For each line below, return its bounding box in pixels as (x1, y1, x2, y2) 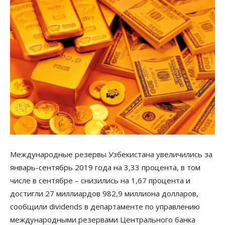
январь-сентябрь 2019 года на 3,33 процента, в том (10, 162, 200, 172)
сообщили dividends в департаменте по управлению (10, 201, 200, 211)
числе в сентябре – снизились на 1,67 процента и (10, 175, 190, 185)
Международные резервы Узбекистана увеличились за (10, 149, 212, 159)
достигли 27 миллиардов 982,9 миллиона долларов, (10, 188, 198, 198)
